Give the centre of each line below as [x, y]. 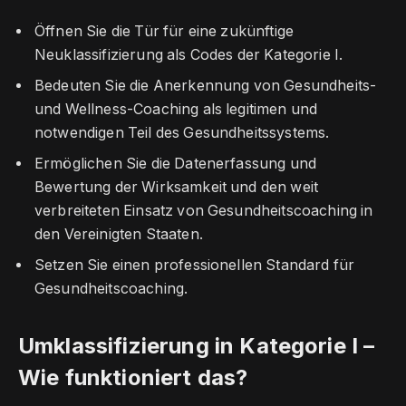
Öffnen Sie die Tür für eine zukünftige [164, 32]
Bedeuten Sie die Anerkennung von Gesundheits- [206, 86]
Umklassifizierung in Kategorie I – [197, 346]
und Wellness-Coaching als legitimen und [176, 110]
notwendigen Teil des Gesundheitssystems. [182, 133]
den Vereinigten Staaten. [119, 234]
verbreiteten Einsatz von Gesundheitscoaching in [204, 210]
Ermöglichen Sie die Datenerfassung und [176, 163]
